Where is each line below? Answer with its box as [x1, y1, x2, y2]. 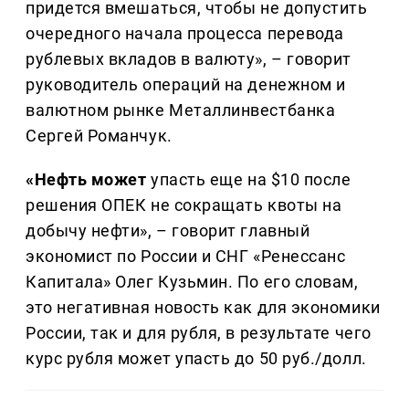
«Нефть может [26, 170, 147, 190]
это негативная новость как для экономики [26, 298, 381, 318]
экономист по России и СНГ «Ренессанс [26, 246, 346, 267]
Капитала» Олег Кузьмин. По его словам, [26, 272, 359, 292]
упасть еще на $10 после [146, 170, 351, 190]
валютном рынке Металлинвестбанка [26, 100, 336, 121]
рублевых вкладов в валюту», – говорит [26, 49, 351, 69]
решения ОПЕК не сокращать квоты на [26, 195, 342, 215]
